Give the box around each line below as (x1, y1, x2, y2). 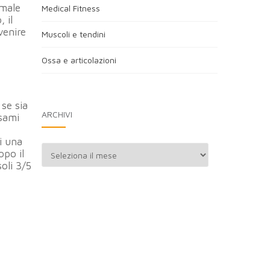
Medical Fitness (41, 3, 100, 13)
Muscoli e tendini (41, 29, 105, 39)
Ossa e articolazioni (41, 55, 116, 65)
